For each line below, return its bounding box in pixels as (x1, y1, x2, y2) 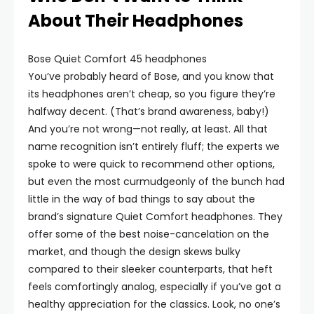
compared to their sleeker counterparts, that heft (28, 262, 273, 276)
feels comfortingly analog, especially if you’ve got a (28, 280, 281, 294)
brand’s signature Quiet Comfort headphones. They (28, 210, 282, 224)
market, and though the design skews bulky (28, 245, 240, 259)
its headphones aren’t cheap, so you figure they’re (28, 87, 275, 101)
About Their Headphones (28, 9, 243, 32)
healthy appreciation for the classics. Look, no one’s (28, 297, 280, 311)
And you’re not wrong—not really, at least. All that (28, 122, 268, 136)
